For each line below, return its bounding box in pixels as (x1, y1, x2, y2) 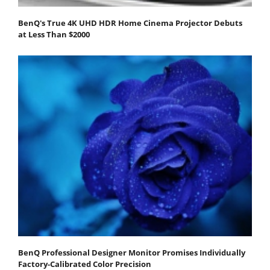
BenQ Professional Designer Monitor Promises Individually (18, 247, 245, 259)
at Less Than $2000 (18, 29, 90, 40)
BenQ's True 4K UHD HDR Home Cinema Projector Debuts (18, 17, 242, 29)
